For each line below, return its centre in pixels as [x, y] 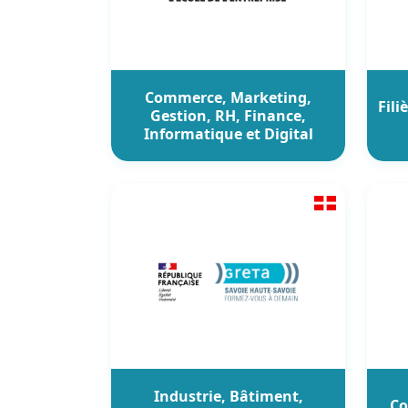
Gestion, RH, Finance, [228, 115]
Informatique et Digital [228, 133]
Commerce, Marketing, [228, 97]
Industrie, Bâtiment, [228, 396]
